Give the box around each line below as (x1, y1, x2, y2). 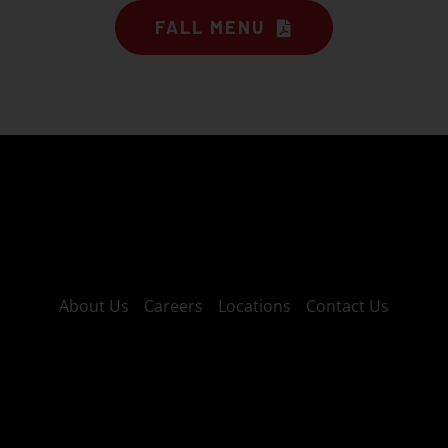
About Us (59, 294, 129, 317)
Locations (218, 294, 291, 317)
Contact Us (306, 294, 389, 317)
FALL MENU (154, 16, 265, 38)
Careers (144, 294, 203, 317)
